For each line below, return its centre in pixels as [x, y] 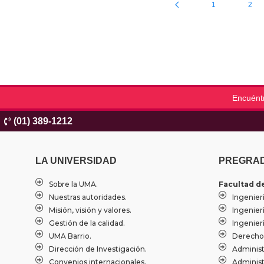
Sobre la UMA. [73, 184]
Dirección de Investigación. [98, 249]
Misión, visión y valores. [90, 210]
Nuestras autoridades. [88, 197]
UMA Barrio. [70, 236]
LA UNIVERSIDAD [76, 161]
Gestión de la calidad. [87, 223]
